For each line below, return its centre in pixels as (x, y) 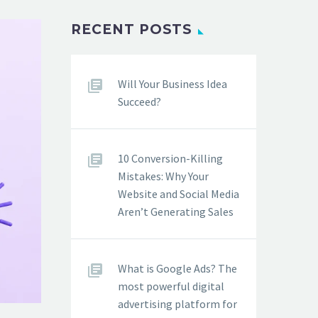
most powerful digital (171, 286)
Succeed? (139, 102)
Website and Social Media (179, 194)
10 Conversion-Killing (170, 158)
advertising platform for (177, 304)
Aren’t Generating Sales (176, 212)
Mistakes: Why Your (163, 176)
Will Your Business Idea (172, 84)
